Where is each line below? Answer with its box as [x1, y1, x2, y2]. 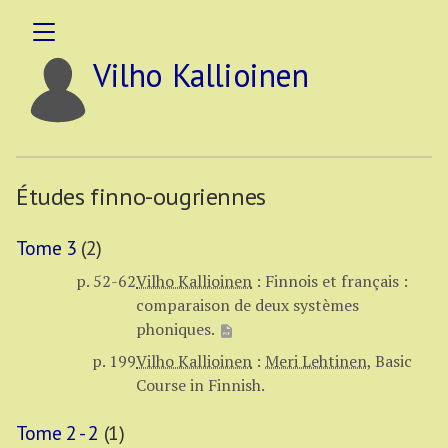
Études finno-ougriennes [16, 181, 266, 212]
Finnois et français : [265, 270, 408, 292]
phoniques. [136, 318, 218, 340]
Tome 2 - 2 [16, 420, 99, 446]
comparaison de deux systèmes [136, 294, 359, 316]
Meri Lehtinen [265, 350, 367, 372]
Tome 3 [16, 235, 77, 261]
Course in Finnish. [136, 374, 265, 396]
